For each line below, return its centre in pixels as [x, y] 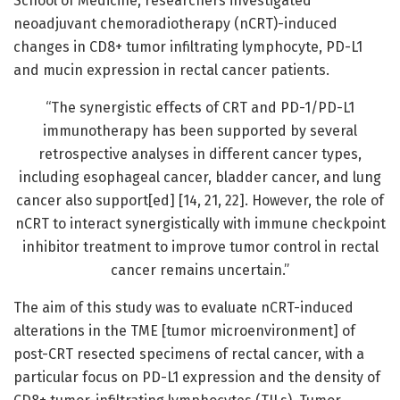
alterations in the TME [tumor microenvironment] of [184, 331]
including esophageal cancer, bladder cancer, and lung [200, 178]
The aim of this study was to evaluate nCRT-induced [183, 308]
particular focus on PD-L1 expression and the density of [197, 378]
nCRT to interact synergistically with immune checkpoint [200, 224]
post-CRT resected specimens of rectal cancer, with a [189, 354]
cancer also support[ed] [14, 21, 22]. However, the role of [200, 201]
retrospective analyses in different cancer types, [200, 154]
